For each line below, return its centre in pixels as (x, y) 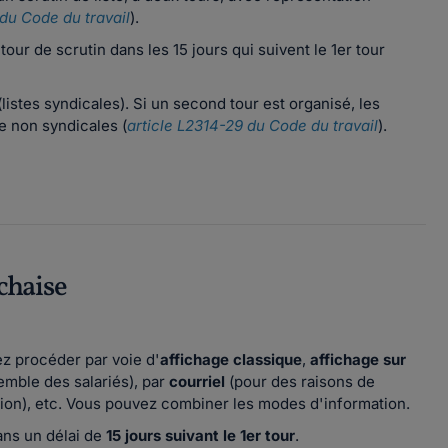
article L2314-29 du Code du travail (252, 125)
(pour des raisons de (300, 381)
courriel (197, 381)
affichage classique (231, 359)
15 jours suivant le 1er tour (200, 435)
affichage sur (358, 359)
